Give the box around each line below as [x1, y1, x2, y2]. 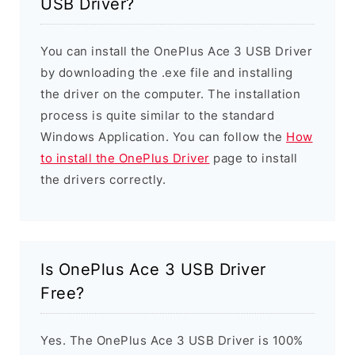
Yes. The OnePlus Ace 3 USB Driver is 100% [40, 333, 303, 349]
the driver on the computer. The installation [40, 86, 300, 102]
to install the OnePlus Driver [40, 151, 210, 166]
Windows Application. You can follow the [40, 129, 286, 145]
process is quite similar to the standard [40, 108, 274, 124]
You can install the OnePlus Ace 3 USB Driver [40, 44, 312, 59]
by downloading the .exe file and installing [40, 65, 293, 81]
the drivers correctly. [40, 172, 166, 188]
